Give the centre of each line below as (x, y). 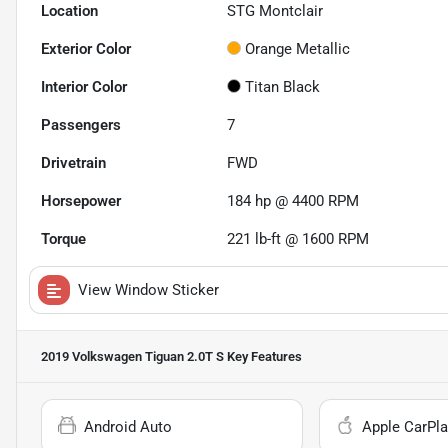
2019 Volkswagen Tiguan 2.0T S (132, 357)
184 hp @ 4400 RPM (293, 201)
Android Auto (128, 427)
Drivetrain (73, 163)
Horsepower (81, 201)
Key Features (263, 357)
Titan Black (283, 87)
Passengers (81, 125)
